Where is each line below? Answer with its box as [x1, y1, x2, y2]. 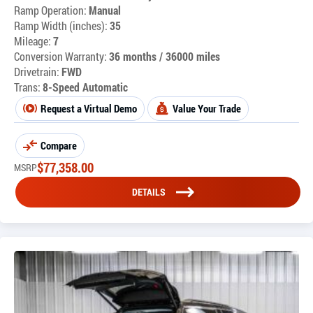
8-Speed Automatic [43, 79, 128, 94]
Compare [41, 138, 77, 152]
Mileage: [14, 33, 53, 48]
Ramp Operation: [14, 2, 87, 17]
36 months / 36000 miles [109, 48, 220, 64]
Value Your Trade [173, 101, 241, 115]
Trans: [14, 79, 41, 94]
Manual [89, 2, 121, 17]
